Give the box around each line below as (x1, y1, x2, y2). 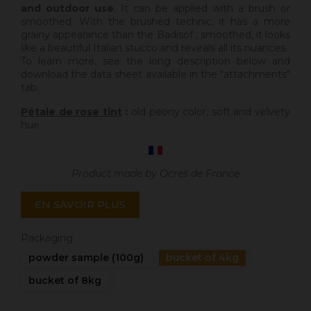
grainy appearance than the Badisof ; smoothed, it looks (21, 28, 290, 42)
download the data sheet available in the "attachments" (21, 68, 290, 81)
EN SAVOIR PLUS (35, 198, 126, 212)
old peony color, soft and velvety (128, 106, 291, 119)
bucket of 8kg (28, 274, 101, 287)
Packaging (21, 232, 73, 245)
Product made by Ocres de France (72, 167, 239, 180)
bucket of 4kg (166, 251, 239, 264)
